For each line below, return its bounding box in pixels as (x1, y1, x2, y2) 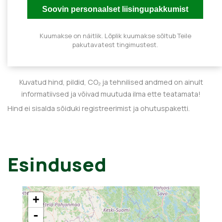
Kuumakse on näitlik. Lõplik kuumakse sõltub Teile (39, 31, 191, 40)
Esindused (7, 151, 107, 177)
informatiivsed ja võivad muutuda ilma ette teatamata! (21, 89, 201, 99)
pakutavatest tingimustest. (72, 40, 158, 49)
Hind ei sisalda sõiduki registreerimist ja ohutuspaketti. (7, 104, 190, 113)
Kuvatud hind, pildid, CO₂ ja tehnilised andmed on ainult (19, 77, 203, 87)
